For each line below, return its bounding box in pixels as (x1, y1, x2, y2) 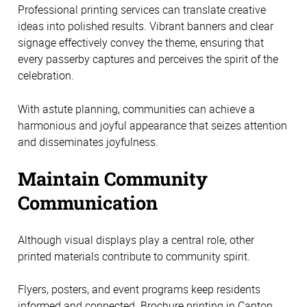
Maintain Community (18, 166, 208, 191)
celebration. (18, 68, 74, 84)
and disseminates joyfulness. (18, 134, 158, 149)
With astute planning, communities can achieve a (18, 101, 255, 116)
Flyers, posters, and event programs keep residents (18, 282, 260, 297)
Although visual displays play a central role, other (18, 232, 254, 247)
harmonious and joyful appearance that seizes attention (18, 117, 287, 133)
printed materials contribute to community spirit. (18, 248, 250, 264)
